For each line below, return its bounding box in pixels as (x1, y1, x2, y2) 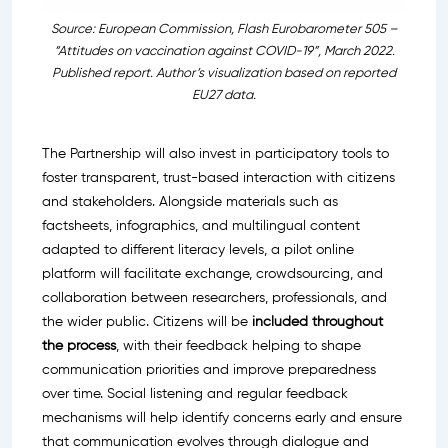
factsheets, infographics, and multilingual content (42, 219, 360, 234)
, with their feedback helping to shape (116, 339, 361, 354)
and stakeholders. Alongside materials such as (42, 195, 338, 210)
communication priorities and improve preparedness (42, 363, 376, 378)
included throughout (252, 315, 383, 330)
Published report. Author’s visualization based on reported (52, 67, 396, 81)
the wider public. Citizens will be (42, 315, 252, 330)
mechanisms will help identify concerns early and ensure (42, 411, 402, 426)
